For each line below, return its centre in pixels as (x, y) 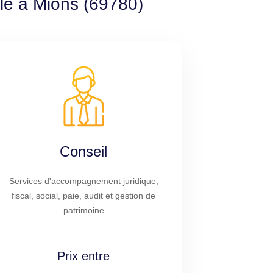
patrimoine (83, 210)
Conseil (84, 151)
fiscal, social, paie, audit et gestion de (84, 196)
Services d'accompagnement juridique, (83, 181)
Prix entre (84, 256)
